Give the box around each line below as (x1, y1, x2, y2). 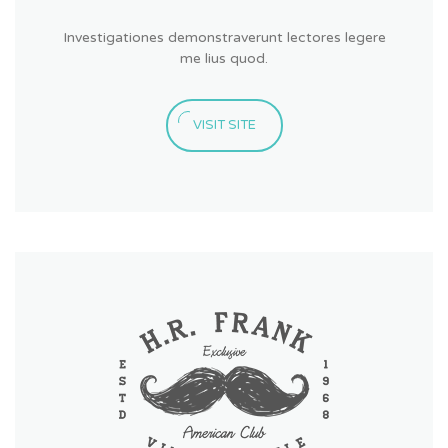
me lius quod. (180, 49, 268, 67)
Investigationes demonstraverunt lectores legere (62, 28, 386, 46)
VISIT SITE (192, 116, 256, 133)
